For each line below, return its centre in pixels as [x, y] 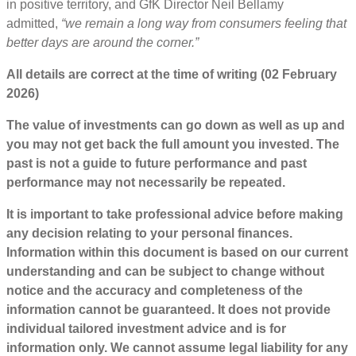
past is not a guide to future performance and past [157, 164]
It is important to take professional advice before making [175, 215]
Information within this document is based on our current [177, 253]
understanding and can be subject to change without [165, 272]
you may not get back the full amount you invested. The [173, 145]
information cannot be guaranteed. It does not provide [168, 310]
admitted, [34, 24]
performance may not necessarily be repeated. [146, 183]
